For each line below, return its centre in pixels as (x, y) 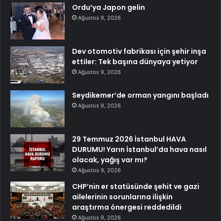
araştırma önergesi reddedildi (127, 207)
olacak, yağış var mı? (110, 160)
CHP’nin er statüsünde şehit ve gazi (136, 186)
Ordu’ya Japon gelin (109, 7)
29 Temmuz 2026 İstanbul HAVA (129, 139)
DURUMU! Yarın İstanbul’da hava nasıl (139, 149)
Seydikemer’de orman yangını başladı (140, 95)
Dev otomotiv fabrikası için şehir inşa (139, 51)
